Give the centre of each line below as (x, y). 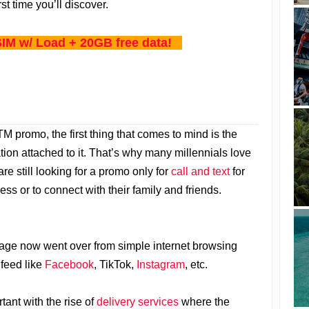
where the (204, 302)
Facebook (69, 265)
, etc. (196, 265)
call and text (200, 171)
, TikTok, (115, 265)
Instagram (161, 265)
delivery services (138, 302)
